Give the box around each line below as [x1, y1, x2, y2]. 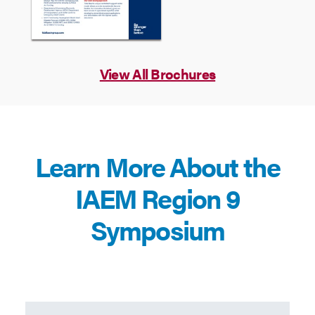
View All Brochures [99, 63, 216, 84]
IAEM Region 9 [75, 179, 240, 217]
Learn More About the [34, 147, 280, 185]
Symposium [91, 210, 224, 248]
